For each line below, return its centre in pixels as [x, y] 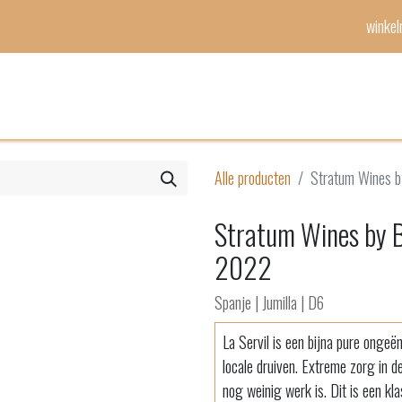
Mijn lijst [191, 96]
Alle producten [253, 178]
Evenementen [264, 96]
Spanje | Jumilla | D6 [269, 302]
